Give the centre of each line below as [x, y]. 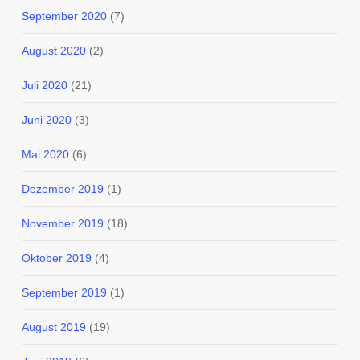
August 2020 [53, 51]
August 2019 [53, 327]
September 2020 [64, 16]
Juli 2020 [44, 85]
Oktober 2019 [56, 258]
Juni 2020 [46, 120]
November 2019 [62, 223]
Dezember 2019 [62, 189]
